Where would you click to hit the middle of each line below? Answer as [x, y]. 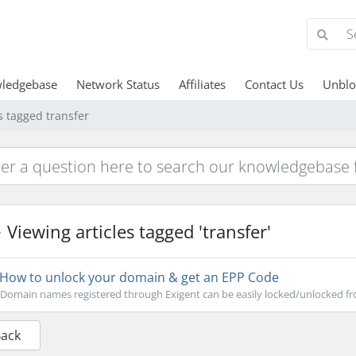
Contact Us [274, 84]
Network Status [118, 84]
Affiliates [202, 84]
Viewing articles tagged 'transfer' [136, 231]
